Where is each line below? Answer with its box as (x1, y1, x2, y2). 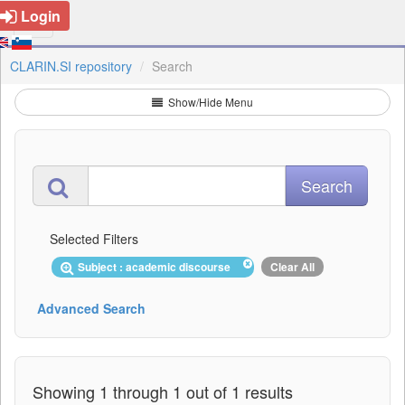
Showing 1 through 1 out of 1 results (33, 379, 293, 403)
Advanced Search (37, 298, 146, 317)
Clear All (270, 259, 315, 275)
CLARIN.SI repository (10, 57, 132, 75)
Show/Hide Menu (165, 94, 253, 109)
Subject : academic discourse (78, 259, 236, 275)
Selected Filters (50, 230, 138, 248)
